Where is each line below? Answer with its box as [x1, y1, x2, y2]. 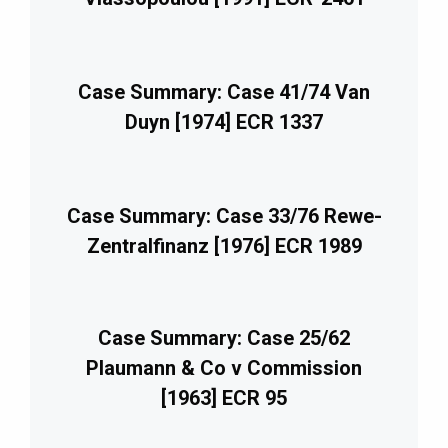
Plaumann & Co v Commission [86, 356, 362, 381]
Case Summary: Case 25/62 [98, 326, 350, 351]
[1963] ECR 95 [161, 386, 287, 411]
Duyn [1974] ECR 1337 [125, 110, 323, 135]
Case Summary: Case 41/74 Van [78, 80, 370, 105]
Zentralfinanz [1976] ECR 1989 [86, 234, 362, 259]
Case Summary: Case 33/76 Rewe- [66, 204, 382, 229]
